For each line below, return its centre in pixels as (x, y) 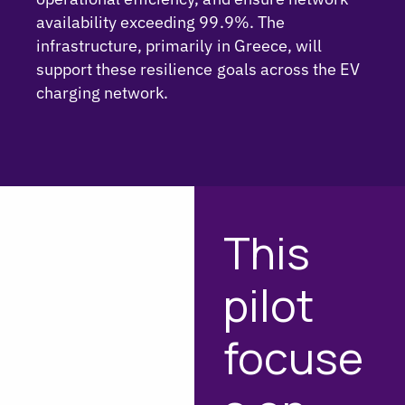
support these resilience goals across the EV (198, 69)
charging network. (103, 93)
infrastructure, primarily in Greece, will (179, 46)
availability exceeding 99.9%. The (160, 22)
